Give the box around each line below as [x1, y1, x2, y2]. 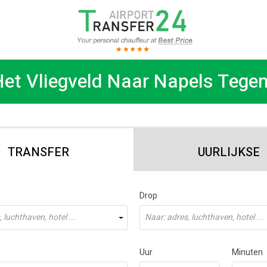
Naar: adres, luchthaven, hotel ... [145, 211, 263, 223]
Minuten [231, 246, 263, 259]
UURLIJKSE [197, 143, 260, 161]
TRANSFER [8, 143, 69, 161]
